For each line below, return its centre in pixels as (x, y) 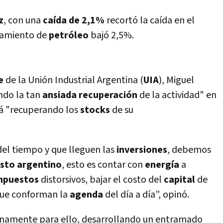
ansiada (59, 95)
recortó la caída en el (151, 20)
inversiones (142, 150)
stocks (95, 110)
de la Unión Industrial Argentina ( (73, 80)
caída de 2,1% (75, 20)
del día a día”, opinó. (146, 195)
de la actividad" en (177, 95)
